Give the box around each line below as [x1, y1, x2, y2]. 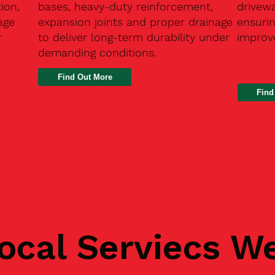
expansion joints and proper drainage [37, 15, 233, 28]
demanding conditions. [37, 45, 157, 59]
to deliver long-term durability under [37, 30, 230, 44]
